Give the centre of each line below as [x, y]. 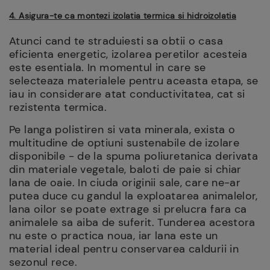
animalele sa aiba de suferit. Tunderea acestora [132, 222]
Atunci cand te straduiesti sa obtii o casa [116, 41]
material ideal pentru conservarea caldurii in [124, 249]
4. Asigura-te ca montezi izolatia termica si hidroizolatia [123, 16]
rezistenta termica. [58, 107]
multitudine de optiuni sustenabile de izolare [124, 143]
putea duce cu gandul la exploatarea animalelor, [133, 196]
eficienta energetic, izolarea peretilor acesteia [128, 54]
